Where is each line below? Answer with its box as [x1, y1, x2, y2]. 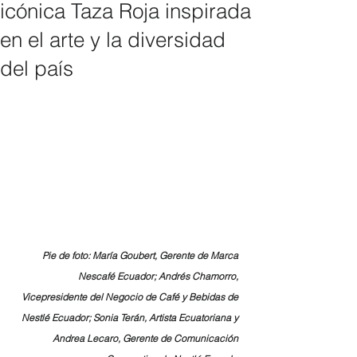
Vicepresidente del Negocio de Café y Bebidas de [22, 291, 241, 304]
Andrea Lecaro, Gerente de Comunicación [53, 332, 241, 345]
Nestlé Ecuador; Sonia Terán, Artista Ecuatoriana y [22, 312, 241, 324]
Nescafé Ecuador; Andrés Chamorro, [78, 270, 241, 283]
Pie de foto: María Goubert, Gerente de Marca [42, 249, 241, 262]
